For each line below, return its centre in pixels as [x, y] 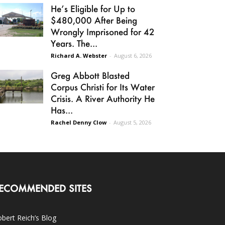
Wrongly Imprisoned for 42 [103, 32]
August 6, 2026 [133, 55]
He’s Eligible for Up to [93, 9]
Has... [62, 110]
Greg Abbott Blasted [90, 75]
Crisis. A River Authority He [103, 98]
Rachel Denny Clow [79, 122]
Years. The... [74, 43]
